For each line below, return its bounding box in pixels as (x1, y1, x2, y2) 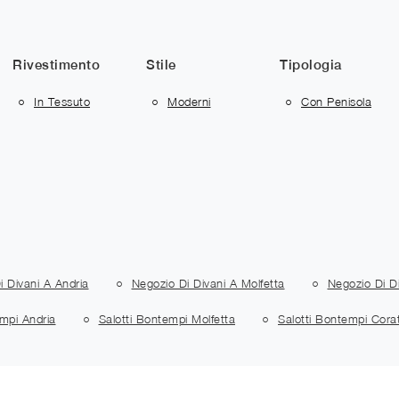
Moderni (167, 94, 211, 109)
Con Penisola (301, 94, 371, 109)
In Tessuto (34, 94, 90, 109)
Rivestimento (12, 56, 100, 72)
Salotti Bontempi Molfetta (98, 312, 235, 327)
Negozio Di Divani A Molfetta (131, 275, 285, 290)
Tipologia (280, 56, 342, 72)
